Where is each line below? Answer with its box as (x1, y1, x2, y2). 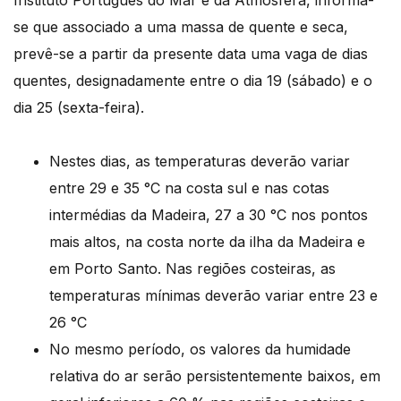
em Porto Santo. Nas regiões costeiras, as (49, 260, 336, 278)
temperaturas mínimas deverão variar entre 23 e (49, 286, 378, 305)
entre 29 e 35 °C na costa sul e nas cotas (49, 179, 329, 198)
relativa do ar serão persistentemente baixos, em (49, 367, 380, 386)
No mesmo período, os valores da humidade (49, 340, 351, 359)
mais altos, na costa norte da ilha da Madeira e (49, 233, 365, 252)
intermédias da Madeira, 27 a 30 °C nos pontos (49, 206, 368, 225)
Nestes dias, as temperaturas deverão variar (49, 152, 350, 171)
